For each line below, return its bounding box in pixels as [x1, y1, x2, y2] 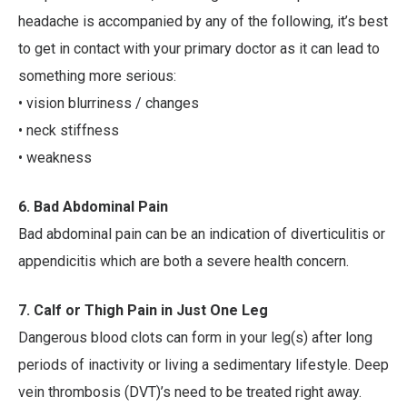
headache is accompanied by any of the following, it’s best [18, 13, 388, 31]
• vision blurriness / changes [18, 94, 199, 113]
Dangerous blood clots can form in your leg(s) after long [18, 329, 372, 347]
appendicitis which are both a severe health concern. [18, 253, 349, 271]
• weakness [18, 149, 92, 167]
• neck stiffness [18, 122, 119, 140]
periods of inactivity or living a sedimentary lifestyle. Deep [18, 356, 389, 374]
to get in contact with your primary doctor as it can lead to [18, 40, 380, 58]
